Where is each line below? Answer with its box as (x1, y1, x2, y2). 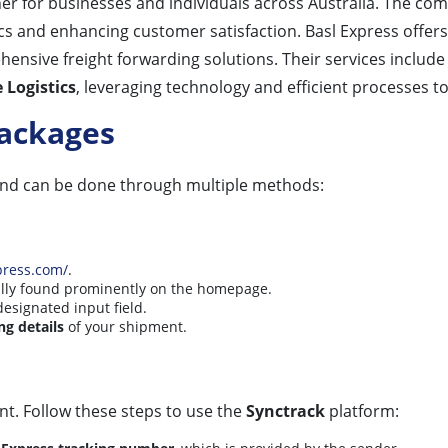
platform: (325, 399, 399, 422)
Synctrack (246, 399, 325, 422)
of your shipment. (64, 316, 187, 336)
